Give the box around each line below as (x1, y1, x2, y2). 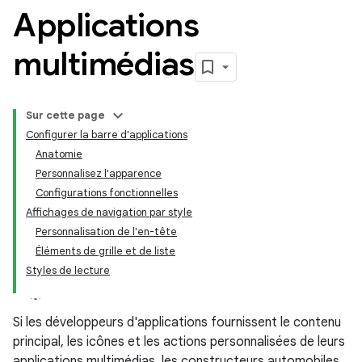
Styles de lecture (26, 263, 110, 277)
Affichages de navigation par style (26, 205, 192, 219)
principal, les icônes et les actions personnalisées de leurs (13, 334, 345, 350)
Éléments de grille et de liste (36, 244, 175, 258)
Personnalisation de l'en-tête (36, 225, 177, 238)
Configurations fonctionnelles (36, 186, 178, 200)
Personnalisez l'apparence (36, 166, 162, 180)
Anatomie (36, 147, 82, 161)
